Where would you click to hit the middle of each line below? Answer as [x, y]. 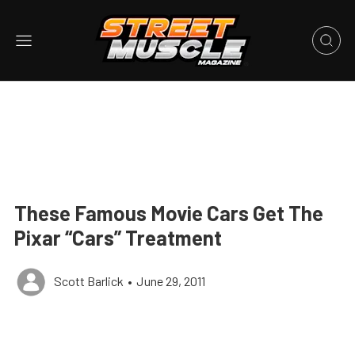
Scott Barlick [89, 281]
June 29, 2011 [171, 281]
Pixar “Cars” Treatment [118, 237]
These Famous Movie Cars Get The [169, 213]
